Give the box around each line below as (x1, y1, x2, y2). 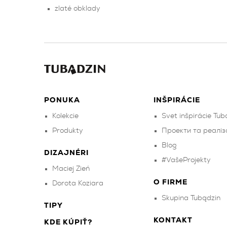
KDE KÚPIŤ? (44, 219, 92, 226)
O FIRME (153, 179, 187, 186)
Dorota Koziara (52, 180, 103, 187)
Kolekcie (52, 112, 79, 120)
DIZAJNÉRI (44, 149, 89, 157)
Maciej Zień (52, 165, 90, 172)
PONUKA (44, 97, 80, 104)
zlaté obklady (55, 5, 100, 12)
